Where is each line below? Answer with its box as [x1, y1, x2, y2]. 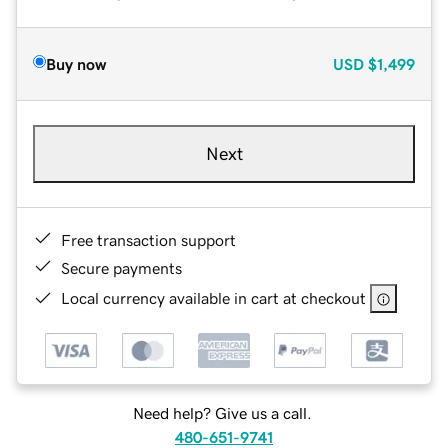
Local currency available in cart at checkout [61, 289, 366, 306]
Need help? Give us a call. [132, 405, 312, 422]
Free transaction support [61, 231, 236, 248]
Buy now [46, 55, 106, 72]
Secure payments [61, 259, 182, 276]
